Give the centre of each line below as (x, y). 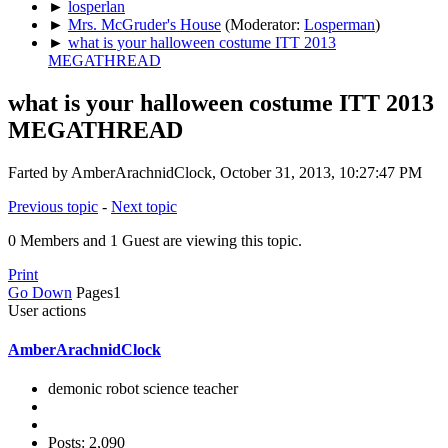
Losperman (339, 24)
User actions (47, 310)
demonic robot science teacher (143, 389)
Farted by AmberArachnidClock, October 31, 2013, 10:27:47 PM (215, 172)
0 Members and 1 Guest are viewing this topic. (155, 240)
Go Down (40, 292)
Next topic (144, 206)
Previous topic (53, 206)
